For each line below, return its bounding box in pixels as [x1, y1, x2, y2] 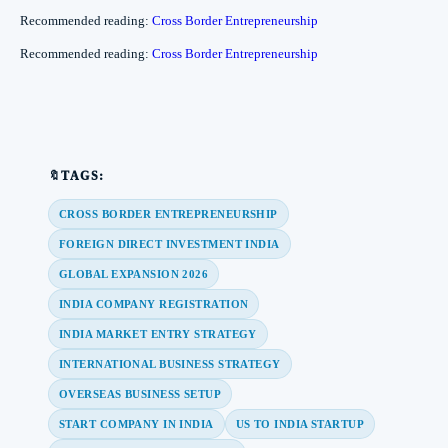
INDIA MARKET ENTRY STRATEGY [59, 327, 257, 340]
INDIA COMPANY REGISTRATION [59, 297, 249, 310]
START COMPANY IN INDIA [59, 417, 214, 430]
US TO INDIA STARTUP [235, 417, 365, 430]
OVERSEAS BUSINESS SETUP [59, 387, 222, 400]
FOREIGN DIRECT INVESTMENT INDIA [59, 237, 280, 250]
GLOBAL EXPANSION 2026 [59, 267, 209, 280]
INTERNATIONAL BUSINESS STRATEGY [59, 357, 281, 370]
